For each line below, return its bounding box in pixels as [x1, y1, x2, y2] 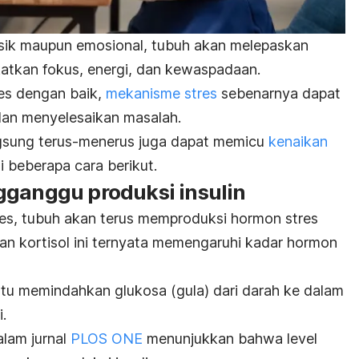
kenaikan [268, 133, 328, 151]
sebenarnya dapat [217, 85, 341, 103]
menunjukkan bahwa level [147, 330, 317, 348]
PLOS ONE [71, 330, 143, 348]
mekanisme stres [106, 85, 217, 103]
